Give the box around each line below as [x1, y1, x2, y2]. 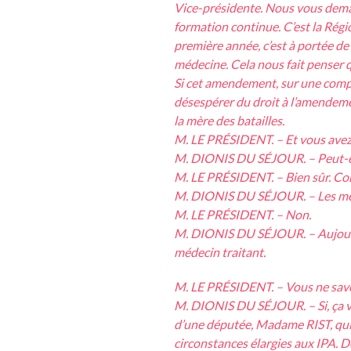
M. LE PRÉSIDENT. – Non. [174, 207, 311, 223]
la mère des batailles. [174, 113, 284, 128]
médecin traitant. [174, 244, 266, 260]
